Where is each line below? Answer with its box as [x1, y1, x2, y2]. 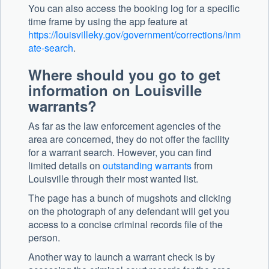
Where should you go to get [28, 64, 220, 85]
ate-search [28, 41, 73, 55]
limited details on [28, 159, 103, 173]
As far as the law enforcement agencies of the [28, 119, 221, 133]
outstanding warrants [103, 159, 192, 173]
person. [28, 231, 60, 245]
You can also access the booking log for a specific [28, 1, 240, 16]
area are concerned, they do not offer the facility [28, 132, 229, 147]
